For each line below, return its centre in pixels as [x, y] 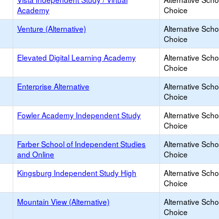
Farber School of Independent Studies [81, 144]
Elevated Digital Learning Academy [77, 57]
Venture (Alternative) [52, 28]
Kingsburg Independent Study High [77, 173]
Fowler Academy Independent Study [79, 115]
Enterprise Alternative [53, 86]
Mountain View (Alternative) [63, 201]
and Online [36, 154]
